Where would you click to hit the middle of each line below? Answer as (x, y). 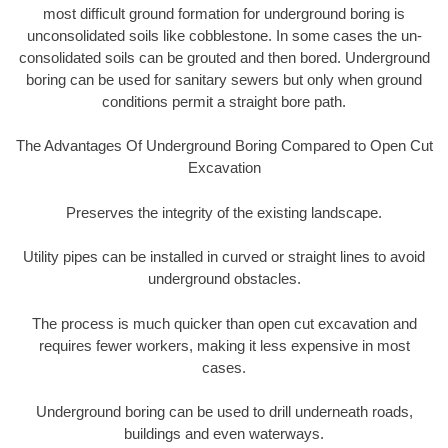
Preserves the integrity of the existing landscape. (224, 212)
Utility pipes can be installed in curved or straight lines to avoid (224, 257)
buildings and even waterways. (224, 434)
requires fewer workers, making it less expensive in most (224, 345)
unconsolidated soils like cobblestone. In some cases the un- (224, 35)
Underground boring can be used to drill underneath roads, (224, 412)
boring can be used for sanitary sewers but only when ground (224, 79)
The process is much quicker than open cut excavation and (224, 323)
